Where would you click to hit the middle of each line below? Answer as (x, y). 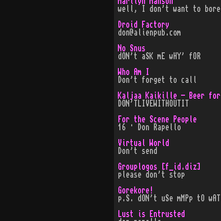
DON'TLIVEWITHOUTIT (153, 104)
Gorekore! (135, 190)
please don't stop (151, 175)
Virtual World (143, 143)
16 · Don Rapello (149, 127)
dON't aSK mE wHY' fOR (159, 56)
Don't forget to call (157, 80)
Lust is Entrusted (151, 214)
